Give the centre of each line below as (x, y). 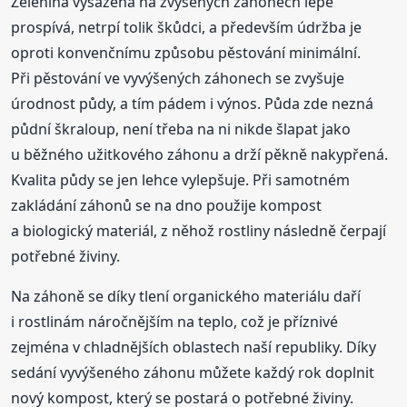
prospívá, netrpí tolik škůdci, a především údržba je (187, 28)
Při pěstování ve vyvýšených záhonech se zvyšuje (178, 79)
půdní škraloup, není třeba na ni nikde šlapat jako (181, 129)
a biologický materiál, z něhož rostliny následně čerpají (199, 231)
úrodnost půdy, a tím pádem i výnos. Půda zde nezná (193, 104)
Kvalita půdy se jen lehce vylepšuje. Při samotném (181, 180)
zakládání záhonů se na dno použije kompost (167, 206)
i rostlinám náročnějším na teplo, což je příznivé (175, 322)
